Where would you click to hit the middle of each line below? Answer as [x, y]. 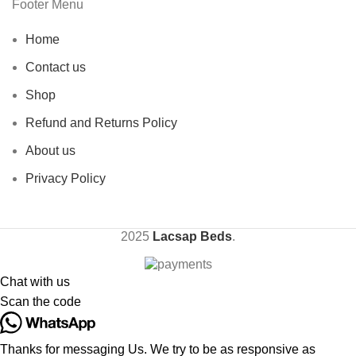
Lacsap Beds [192, 236]
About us [50, 150]
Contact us [56, 67]
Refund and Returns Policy [101, 122]
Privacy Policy [66, 178]
